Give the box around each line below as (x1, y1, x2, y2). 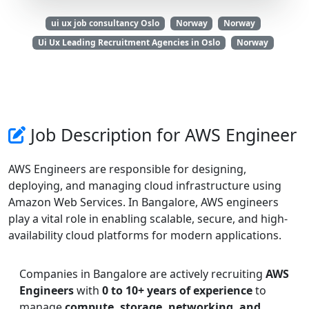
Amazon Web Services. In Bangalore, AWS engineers (8, 195, 279, 210)
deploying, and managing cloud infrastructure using (8, 178, 281, 194)
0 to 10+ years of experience (102, 283, 252, 299)
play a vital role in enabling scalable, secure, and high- (8, 211, 288, 227)
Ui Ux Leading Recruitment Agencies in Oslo (38, 37, 221, 49)
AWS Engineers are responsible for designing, (8, 161, 246, 177)
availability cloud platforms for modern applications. (8, 228, 281, 243)
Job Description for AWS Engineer (26, 123, 297, 147)
